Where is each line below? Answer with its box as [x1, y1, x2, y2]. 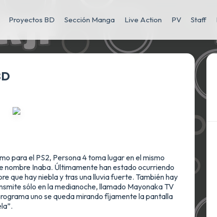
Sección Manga [64, 15, 115, 24]
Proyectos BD [9, 15, 55, 24]
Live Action [124, 15, 162, 24]
